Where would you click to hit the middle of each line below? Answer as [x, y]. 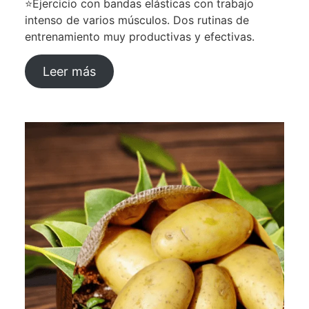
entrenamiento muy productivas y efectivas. [140, 37]
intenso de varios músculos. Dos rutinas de [137, 20]
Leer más [69, 72]
